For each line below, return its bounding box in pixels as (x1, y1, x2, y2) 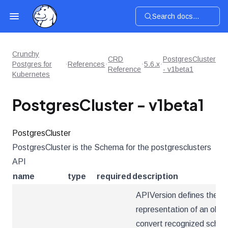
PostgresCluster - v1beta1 (12, 95, 204, 115)
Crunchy (12, 50, 39, 58)
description (132, 172, 178, 181)
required (97, 172, 131, 181)
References (68, 60, 105, 68)
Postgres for (12, 60, 52, 68)
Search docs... (152, 12, 199, 20)
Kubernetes (12, 70, 50, 78)
